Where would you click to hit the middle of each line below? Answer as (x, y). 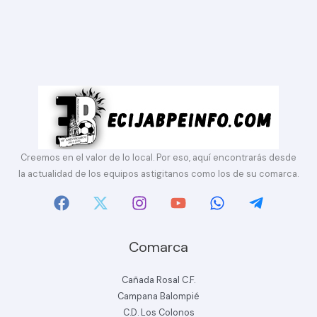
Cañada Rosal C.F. (158, 279)
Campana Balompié (158, 296)
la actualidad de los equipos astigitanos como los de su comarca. (158, 173)
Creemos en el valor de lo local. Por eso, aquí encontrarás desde (158, 157)
